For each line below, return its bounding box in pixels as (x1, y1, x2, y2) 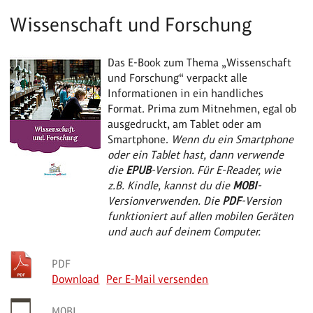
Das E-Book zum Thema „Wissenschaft (108, 55, 292, 69)
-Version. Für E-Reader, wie (151, 163, 282, 177)
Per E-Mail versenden (106, 272, 209, 286)
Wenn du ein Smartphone (171, 132, 294, 146)
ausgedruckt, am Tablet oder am (108, 117, 262, 131)
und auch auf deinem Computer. (108, 224, 261, 238)
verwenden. (144, 194, 204, 208)
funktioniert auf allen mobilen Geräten (108, 209, 294, 223)
